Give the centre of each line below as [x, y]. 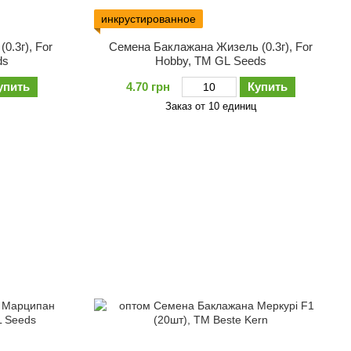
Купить [267, 86]
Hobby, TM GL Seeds [210, 60]
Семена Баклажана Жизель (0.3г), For [210, 46]
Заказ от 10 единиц [210, 106]
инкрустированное [148, 18]
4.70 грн [148, 86]
